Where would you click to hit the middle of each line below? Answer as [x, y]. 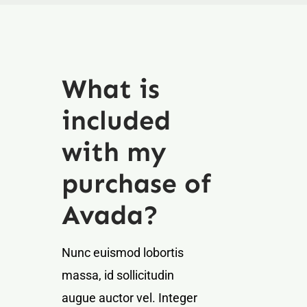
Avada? [110, 214]
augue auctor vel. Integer [129, 297]
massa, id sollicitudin [118, 275]
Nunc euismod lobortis [122, 252]
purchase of [136, 183]
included [116, 120]
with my [114, 151]
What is [110, 88]
